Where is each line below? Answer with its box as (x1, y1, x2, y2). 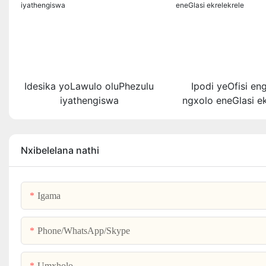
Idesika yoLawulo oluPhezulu (24, 80, 154, 93)
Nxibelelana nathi (21, 144, 99, 157)
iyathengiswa (59, 94, 119, 107)
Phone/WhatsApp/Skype (37, 225, 130, 237)
